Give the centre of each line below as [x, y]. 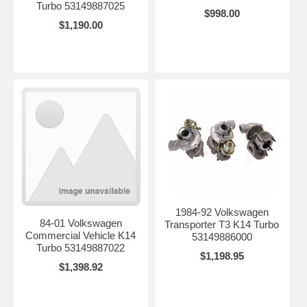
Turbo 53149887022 [81, 247]
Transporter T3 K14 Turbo [222, 224]
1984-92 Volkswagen [222, 212]
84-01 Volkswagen [81, 223]
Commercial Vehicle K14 [81, 235]
